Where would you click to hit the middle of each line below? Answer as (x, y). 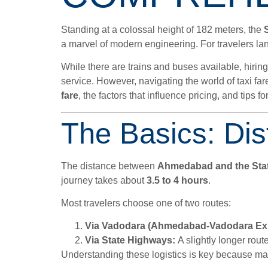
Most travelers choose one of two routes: (146, 203)
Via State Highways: (130, 240)
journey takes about (104, 180)
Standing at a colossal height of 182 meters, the (162, 29)
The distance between (109, 166)
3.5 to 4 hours (177, 180)
